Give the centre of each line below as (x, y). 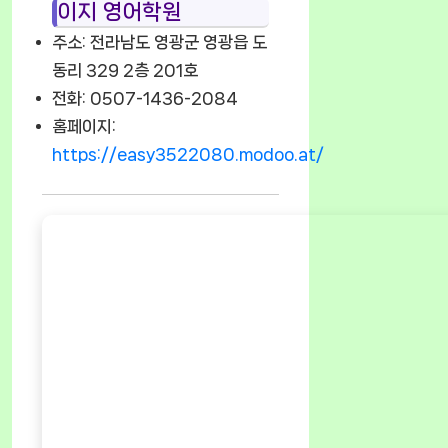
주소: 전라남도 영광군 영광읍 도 (159, 41)
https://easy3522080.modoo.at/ (188, 153)
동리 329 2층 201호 (125, 69)
